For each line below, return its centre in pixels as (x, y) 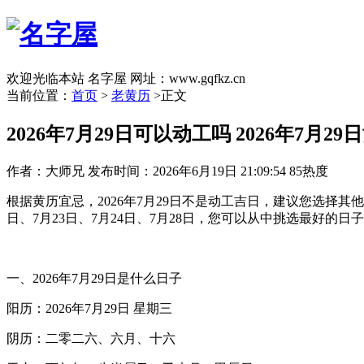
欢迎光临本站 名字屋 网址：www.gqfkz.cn (126, 78)
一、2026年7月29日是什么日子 (94, 278)
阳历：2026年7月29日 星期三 (89, 308)
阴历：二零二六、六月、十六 (91, 338)
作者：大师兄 (45, 171)
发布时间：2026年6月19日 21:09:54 (187, 171)
